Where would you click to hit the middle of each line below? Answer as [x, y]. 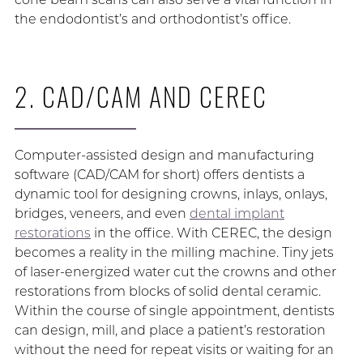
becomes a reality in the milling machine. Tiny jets [174, 253]
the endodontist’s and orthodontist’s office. [152, 19]
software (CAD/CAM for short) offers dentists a [159, 175]
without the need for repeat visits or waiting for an [174, 350]
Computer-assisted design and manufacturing [164, 156]
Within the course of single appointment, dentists [174, 311]
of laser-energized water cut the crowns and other [175, 272]
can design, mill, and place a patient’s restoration [170, 331]
